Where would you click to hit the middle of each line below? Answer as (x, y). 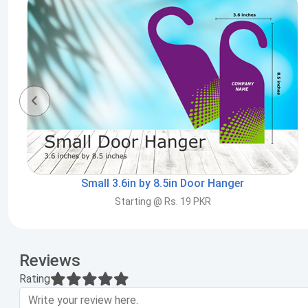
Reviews (50, 261)
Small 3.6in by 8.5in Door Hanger (163, 184)
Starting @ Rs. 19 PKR (163, 202)
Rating (35, 279)
